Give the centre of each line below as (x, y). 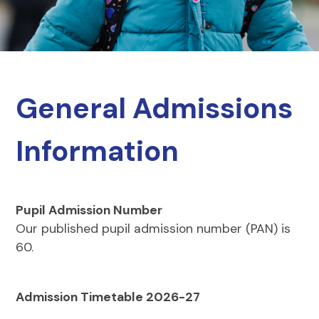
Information (98, 151)
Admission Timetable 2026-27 (108, 297)
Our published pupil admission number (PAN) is (153, 229)
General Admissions (155, 108)
